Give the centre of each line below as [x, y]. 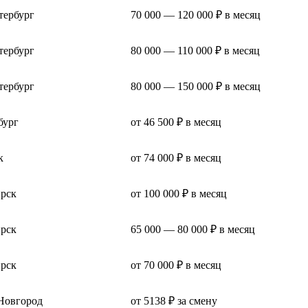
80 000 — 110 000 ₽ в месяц [195, 50]
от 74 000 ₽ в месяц [176, 157]
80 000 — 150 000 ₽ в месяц [196, 86]
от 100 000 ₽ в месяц [179, 193]
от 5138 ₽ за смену [174, 300]
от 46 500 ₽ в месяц [176, 122]
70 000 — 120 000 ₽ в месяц [196, 14]
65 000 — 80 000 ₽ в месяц [193, 229]
